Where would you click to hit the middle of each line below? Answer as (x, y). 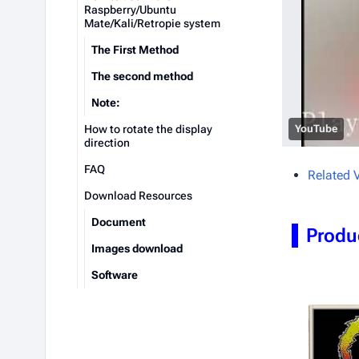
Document (119, 222)
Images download (137, 248)
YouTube (316, 129)
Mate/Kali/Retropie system (152, 23)
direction (107, 143)
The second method (142, 76)
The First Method (135, 50)
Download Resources (138, 196)
